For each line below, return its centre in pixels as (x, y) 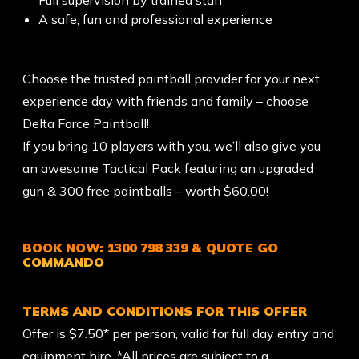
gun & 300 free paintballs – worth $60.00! (145, 190)
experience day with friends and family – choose (165, 101)
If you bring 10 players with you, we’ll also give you (171, 145)
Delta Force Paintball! (85, 123)
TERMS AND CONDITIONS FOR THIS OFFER (164, 311)
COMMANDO (63, 262)
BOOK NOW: (65, 247)
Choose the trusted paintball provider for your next (171, 78)
